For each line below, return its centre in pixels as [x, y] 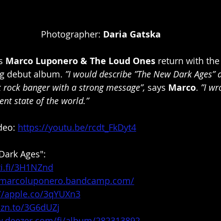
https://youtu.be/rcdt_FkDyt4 [77, 128]
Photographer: [72, 34]
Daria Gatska [132, 35]
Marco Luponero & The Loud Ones [80, 61]
